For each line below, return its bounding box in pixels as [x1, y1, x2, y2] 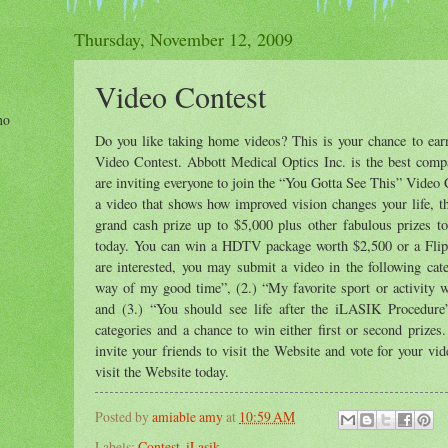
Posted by [95, 407, 152, 427]
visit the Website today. [95, 361, 229, 381]
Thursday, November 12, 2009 [74, 27, 293, 51]
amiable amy [152, 407, 223, 427]
